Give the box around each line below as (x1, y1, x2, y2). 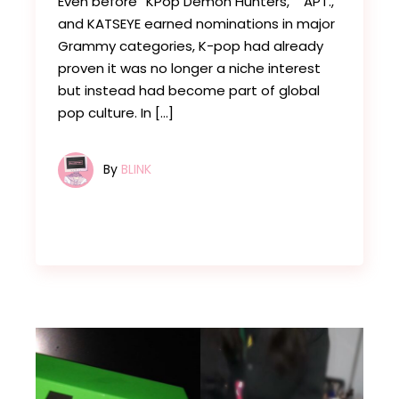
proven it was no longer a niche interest (58, 58, 322, 77)
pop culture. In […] (58, 102, 175, 122)
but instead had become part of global (58, 80, 321, 100)
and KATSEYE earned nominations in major (58, 13, 336, 33)
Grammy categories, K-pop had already (58, 36, 324, 55)
